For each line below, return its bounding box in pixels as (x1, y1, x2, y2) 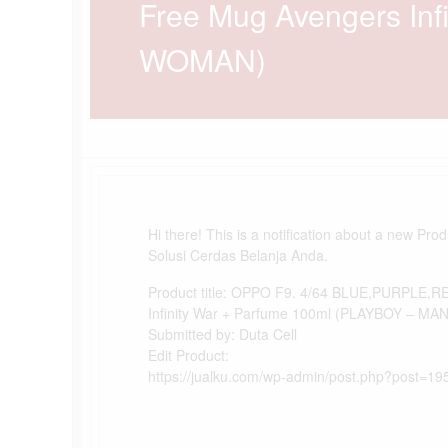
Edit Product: (148, 345, 229, 365)
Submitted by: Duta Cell (148, 324, 297, 344)
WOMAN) (139, 38, 266, 81)
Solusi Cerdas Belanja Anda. (148, 245, 328, 265)
